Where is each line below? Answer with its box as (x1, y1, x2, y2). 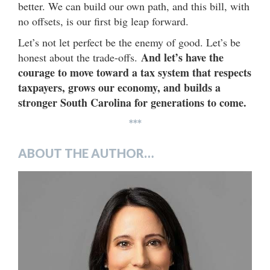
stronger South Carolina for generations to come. (18, 94, 246, 110)
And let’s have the (141, 49, 224, 65)
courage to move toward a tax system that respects (18, 64, 251, 80)
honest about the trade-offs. (18, 49, 141, 64)
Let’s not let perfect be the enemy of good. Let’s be (18, 34, 240, 49)
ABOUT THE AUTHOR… (18, 145, 154, 160)
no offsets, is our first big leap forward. (18, 13, 192, 28)
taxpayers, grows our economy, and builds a (18, 79, 221, 95)
